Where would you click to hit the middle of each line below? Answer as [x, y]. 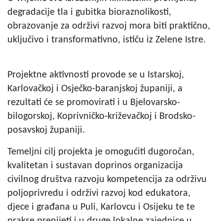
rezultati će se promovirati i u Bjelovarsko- [94, 102]
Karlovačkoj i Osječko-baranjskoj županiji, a [95, 89]
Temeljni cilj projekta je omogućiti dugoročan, [101, 152]
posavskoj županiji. [46, 130]
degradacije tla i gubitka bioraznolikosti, [89, 12]
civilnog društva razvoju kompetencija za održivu [107, 179]
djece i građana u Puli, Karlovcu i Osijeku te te [101, 207]
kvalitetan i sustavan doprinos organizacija [95, 166]
